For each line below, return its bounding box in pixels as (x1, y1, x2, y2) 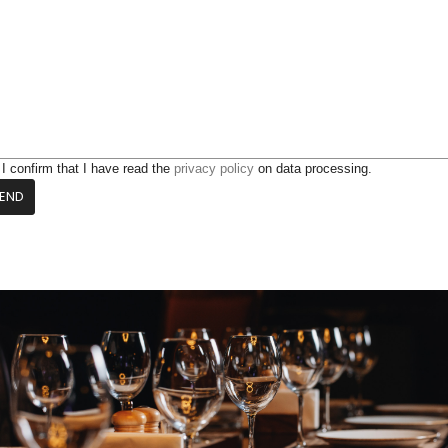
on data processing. (254, 161, 372, 177)
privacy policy (170, 161, 254, 177)
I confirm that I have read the (2, 161, 170, 177)
